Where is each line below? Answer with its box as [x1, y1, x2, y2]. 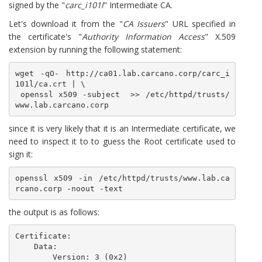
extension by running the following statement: [9, 44, 182, 55]
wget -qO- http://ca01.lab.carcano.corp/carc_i [15, 68, 230, 78]
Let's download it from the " [9, 18, 123, 29]
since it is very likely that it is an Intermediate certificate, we [9, 123, 236, 134]
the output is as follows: [9, 206, 99, 218]
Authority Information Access [82, 31, 205, 42]
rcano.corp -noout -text [15, 184, 123, 193]
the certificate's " [9, 31, 82, 42]
